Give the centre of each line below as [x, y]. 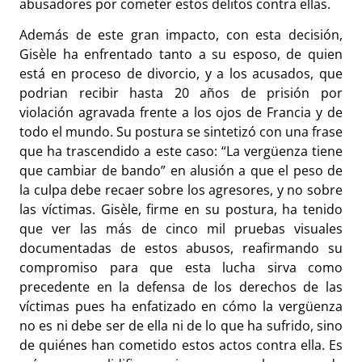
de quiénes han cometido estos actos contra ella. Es [181, 345]
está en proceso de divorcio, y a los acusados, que [181, 74]
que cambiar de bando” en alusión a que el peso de [181, 171]
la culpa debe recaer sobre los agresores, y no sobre [181, 190]
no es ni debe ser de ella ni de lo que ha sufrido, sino [181, 326]
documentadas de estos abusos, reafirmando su [181, 248]
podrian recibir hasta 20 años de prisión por [181, 93]
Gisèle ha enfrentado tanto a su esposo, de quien [181, 55]
